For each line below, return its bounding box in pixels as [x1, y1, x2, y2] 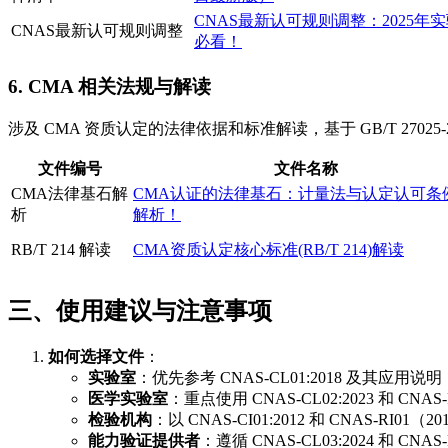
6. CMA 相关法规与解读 [8, 76, 211, 98]
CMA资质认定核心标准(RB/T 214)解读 [133, 241, 404, 259]
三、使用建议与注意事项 [8, 298, 272, 325]
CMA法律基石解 [11, 185, 128, 203]
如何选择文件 [48, 347, 144, 365]
